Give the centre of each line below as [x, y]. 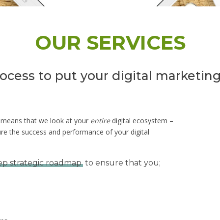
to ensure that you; [122, 163]
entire [100, 120]
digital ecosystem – [141, 120]
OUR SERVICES [110, 42]
